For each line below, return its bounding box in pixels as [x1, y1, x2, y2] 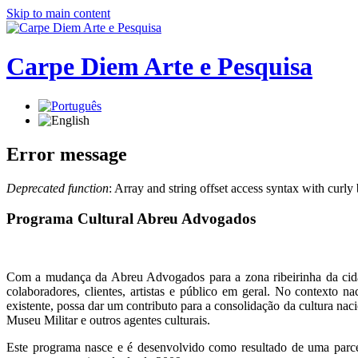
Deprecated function [6, 181, 109, 195]
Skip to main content [6, 6, 110, 20]
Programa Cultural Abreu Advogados [6, 210, 256, 228]
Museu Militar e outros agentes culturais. [6, 313, 210, 328]
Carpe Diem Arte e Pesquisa [6, 52, 312, 82]
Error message [6, 143, 127, 165]
